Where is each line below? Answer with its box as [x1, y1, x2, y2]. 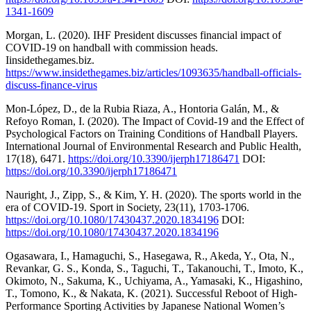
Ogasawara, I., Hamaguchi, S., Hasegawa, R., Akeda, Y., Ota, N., [6, 249, 294, 262]
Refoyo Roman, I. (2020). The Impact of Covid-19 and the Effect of [6, 115, 304, 127]
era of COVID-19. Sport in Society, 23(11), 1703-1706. [6, 201, 249, 213]
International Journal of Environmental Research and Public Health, [6, 140, 301, 152]
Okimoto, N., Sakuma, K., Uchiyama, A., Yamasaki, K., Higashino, [6, 274, 303, 287]
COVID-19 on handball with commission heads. [6, 41, 218, 53]
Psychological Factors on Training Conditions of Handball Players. [6, 127, 298, 140]
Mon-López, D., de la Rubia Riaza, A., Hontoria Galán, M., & [6, 102, 279, 115]
